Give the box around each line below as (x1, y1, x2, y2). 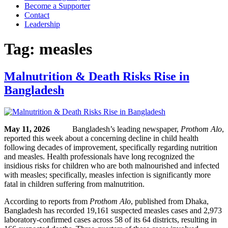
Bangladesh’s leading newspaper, (72, 124, 181, 133)
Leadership (24, 20, 60, 28)
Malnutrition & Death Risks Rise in (4, 69, 189, 83)
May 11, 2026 (4, 124, 72, 133)
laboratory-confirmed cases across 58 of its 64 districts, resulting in (4, 215, 217, 224)
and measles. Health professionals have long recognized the (4, 152, 194, 161)
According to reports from (4, 196, 90, 206)
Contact (24, 11, 49, 19)
